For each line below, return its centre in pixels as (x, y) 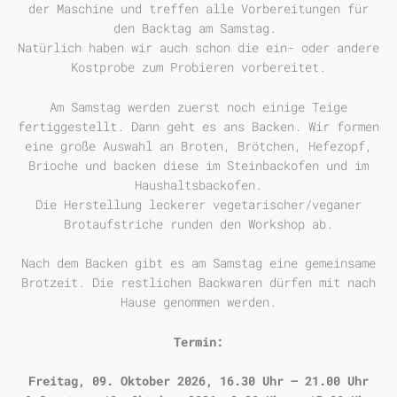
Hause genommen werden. (198, 302)
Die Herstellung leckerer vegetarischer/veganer (198, 204)
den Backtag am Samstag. (198, 28)
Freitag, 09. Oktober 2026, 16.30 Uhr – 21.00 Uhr (198, 380)
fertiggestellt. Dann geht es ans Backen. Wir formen (198, 126)
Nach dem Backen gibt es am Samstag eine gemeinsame (198, 263)
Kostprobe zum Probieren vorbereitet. (198, 67)
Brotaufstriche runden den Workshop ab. (198, 223)
